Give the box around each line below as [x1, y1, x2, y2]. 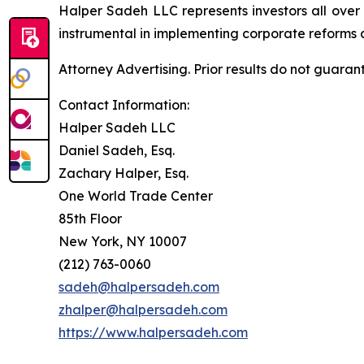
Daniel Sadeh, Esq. [58, 142, 175, 159]
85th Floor [58, 210, 122, 227]
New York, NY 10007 [58, 233, 187, 250]
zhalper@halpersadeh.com [58, 301, 227, 318]
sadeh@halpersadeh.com [58, 279, 219, 296]
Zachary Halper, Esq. [58, 165, 188, 182]
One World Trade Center [58, 188, 213, 205]
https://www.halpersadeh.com [58, 324, 248, 341]
